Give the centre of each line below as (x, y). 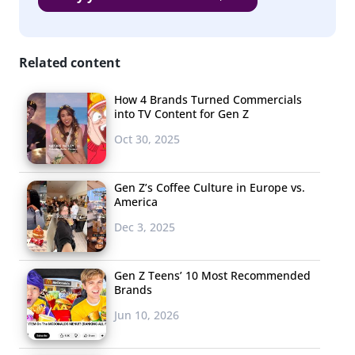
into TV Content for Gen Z (181, 113)
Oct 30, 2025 (147, 139)
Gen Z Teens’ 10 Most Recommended (212, 275)
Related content (70, 62)
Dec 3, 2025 (145, 227)
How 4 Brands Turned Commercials (208, 99)
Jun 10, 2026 (147, 315)
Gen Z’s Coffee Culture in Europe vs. (210, 187)
